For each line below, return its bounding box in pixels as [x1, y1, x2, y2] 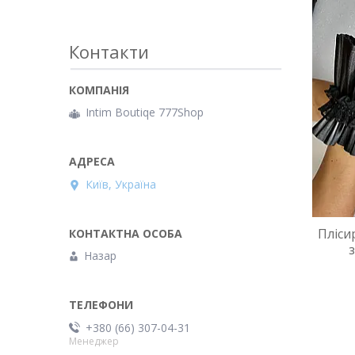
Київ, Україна [86, 176, 156, 192]
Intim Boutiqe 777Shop [86, 105, 204, 120]
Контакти [69, 40, 149, 63]
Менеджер [69, 334, 119, 348]
